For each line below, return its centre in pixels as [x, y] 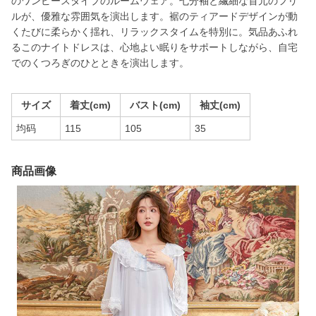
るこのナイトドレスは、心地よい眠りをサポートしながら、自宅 [154, 47]
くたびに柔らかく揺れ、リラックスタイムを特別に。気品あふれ [154, 32]
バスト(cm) [155, 105]
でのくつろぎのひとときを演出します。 [100, 63]
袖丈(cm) [220, 105]
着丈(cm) [90, 105]
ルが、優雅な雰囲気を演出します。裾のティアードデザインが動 [154, 16]
